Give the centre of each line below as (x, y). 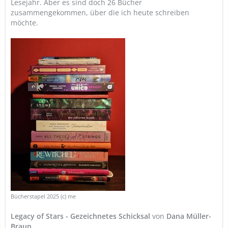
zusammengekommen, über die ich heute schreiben (100, 12)
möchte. (24, 23)
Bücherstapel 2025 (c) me (43, 196)
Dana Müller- (189, 216)
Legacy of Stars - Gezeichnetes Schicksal (80, 216)
